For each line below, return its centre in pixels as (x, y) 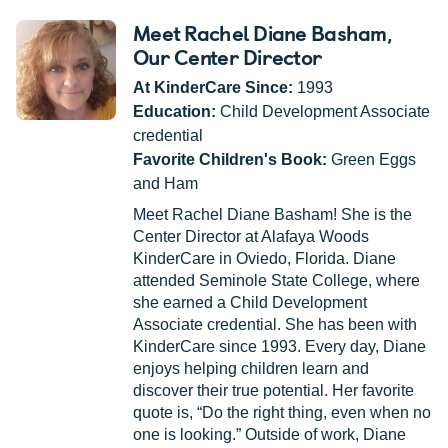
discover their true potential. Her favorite (273, 391)
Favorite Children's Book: (230, 160)
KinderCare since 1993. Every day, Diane (279, 347)
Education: (174, 112)
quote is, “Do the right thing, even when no (282, 413)
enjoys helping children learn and (251, 369)
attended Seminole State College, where (276, 281)
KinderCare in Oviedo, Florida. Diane (264, 259)
